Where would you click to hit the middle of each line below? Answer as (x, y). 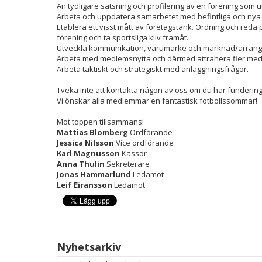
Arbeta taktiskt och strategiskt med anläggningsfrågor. (153, 69)
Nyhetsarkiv (89, 247)
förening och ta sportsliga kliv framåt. (123, 38)
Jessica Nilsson (85, 143)
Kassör (134, 154)
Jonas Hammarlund (94, 175)
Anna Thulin (81, 164)
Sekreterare (127, 164)
